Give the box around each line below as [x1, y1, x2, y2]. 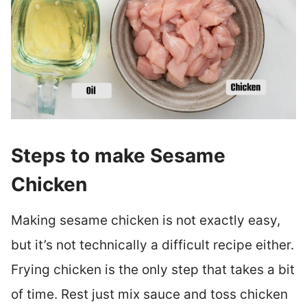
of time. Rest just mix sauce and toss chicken [10, 286, 288, 303]
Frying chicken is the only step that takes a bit [10, 262, 295, 278]
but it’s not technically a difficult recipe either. [10, 237, 294, 254]
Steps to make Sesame [10, 144, 225, 168]
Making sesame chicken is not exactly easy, [10, 212, 280, 229]
